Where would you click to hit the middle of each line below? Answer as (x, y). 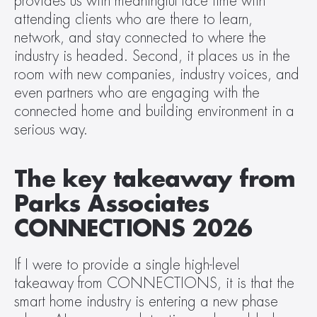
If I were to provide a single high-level (127, 265)
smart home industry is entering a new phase (146, 302)
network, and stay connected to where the (140, 38)
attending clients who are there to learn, (133, 19)
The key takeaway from (155, 180)
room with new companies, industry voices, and (157, 75)
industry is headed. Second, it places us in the (152, 56)
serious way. (53, 130)
